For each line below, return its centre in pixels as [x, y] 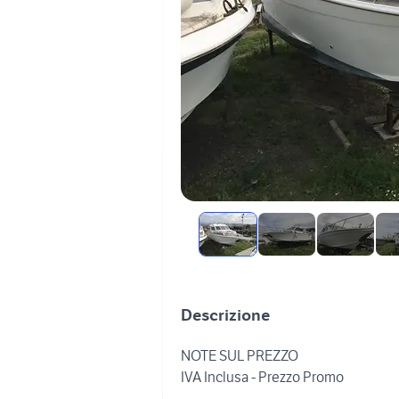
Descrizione [225, 315]
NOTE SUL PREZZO [240, 355]
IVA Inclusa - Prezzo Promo [262, 377]
